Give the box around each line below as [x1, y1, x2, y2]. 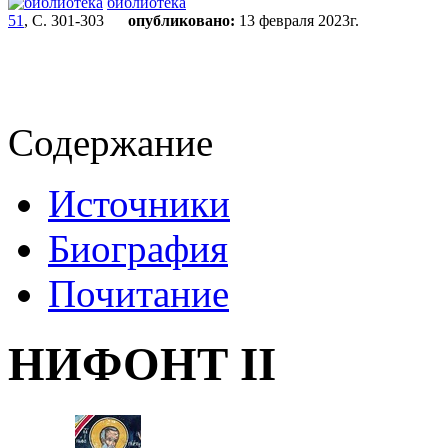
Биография [48, 227, 228, 270]
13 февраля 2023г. [235, 12, 359, 29]
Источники [48, 182, 230, 225]
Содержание [8, 121, 213, 164]
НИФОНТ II [8, 338, 276, 391]
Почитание [48, 272, 229, 315]
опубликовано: [128, 12, 235, 29]
